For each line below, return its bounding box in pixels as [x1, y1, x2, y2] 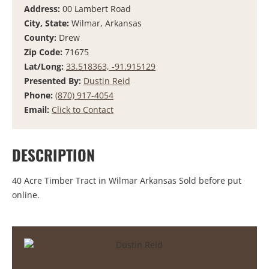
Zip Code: [24, 46, 65, 58]
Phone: [24, 89, 55, 101]
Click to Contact [52, 103, 113, 115]
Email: [24, 103, 52, 115]
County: [24, 31, 59, 43]
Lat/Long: [24, 60, 66, 72]
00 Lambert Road [62, 2, 131, 14]
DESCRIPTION [12, 143, 95, 166]
